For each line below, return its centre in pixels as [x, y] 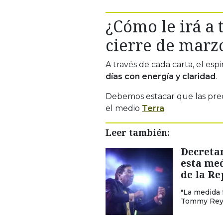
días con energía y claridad [161, 76]
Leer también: [138, 132]
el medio [124, 108]
